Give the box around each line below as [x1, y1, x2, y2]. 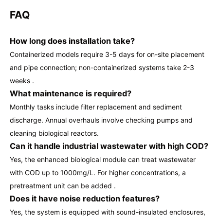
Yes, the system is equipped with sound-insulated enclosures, [10, 207, 205, 216]
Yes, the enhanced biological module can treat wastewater [10, 155, 196, 163]
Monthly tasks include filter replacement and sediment [10, 102, 182, 111]
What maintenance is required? [10, 88, 131, 98]
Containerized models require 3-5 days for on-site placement [10, 50, 204, 58]
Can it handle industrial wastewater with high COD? [10, 141, 208, 151]
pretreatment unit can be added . [10, 181, 116, 190]
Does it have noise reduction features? [10, 193, 160, 203]
